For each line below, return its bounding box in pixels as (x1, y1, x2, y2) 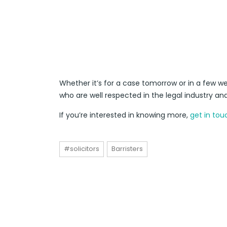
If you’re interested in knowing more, (59, 110, 190, 121)
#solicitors (64, 144, 99, 154)
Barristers (111, 144, 143, 154)
